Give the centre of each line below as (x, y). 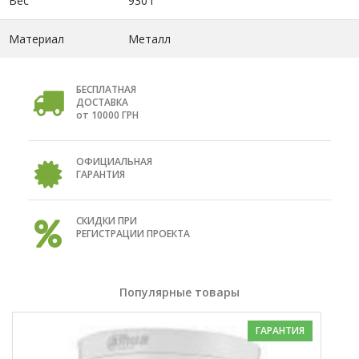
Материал (36, 38)
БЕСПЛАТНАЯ (106, 89)
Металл (149, 38)
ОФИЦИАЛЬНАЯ (114, 161)
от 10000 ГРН (107, 115)
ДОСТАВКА (102, 102)
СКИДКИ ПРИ (107, 220)
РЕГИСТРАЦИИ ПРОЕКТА (133, 233)
